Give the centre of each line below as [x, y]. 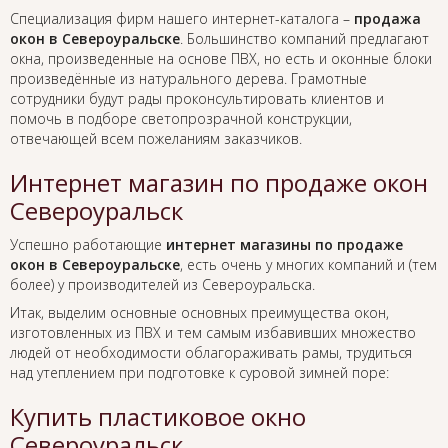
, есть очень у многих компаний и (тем [308, 265]
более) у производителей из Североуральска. [162, 285]
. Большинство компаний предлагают [304, 39]
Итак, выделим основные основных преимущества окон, [199, 313]
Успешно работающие [88, 245]
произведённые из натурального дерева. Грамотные [188, 79]
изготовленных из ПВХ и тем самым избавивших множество [213, 333]
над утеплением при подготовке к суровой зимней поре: [199, 373]
